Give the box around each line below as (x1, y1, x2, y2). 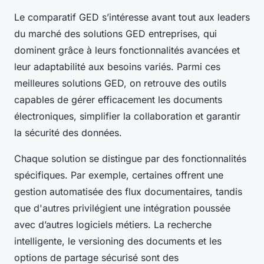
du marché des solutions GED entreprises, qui (14, 28, 217, 40)
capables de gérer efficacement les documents (14, 94, 222, 106)
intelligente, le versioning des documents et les (14, 235, 222, 247)
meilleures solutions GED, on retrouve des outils (14, 77, 226, 90)
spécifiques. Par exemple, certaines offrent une (14, 169, 223, 181)
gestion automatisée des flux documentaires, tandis (14, 186, 242, 198)
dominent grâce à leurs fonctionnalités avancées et (14, 44, 240, 57)
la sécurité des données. (14, 127, 122, 139)
